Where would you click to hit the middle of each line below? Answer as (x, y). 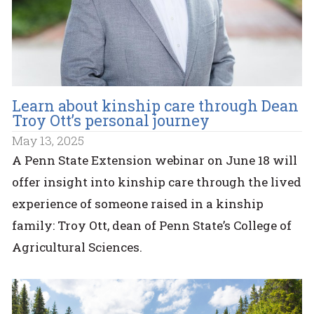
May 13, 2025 (48, 140)
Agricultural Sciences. (79, 247)
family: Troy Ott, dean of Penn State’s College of (152, 226)
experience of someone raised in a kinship (138, 204)
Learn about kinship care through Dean (156, 106)
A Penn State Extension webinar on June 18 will (155, 161)
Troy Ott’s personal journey (111, 121)
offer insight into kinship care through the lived (157, 182)
